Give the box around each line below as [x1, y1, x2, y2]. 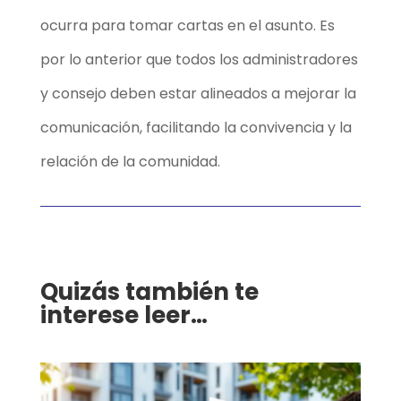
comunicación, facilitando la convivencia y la [39, 116, 352, 138]
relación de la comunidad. [39, 150, 224, 172]
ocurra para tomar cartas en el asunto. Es [39, 14, 335, 36]
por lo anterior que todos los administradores [39, 48, 358, 70]
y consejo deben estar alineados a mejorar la [39, 82, 356, 104]
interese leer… [39, 298, 208, 331]
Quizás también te [39, 275, 259, 308]
